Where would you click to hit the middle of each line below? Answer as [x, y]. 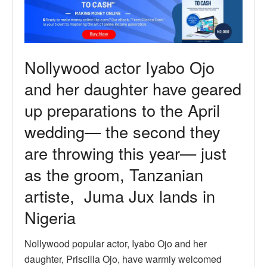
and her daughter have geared [133, 88]
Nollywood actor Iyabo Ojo [119, 67]
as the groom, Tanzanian [114, 174]
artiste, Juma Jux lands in [120, 195]
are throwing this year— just [125, 153]
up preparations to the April [122, 110]
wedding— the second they [122, 131]
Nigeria [50, 217]
